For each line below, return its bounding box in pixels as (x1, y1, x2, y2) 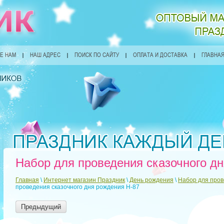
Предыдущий (21, 203, 61, 210)
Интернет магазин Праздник (43, 176, 125, 183)
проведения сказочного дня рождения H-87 (15, 183, 139, 190)
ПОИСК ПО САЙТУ (74, 51, 119, 58)
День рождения (129, 176, 173, 183)
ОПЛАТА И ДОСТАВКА (133, 51, 187, 58)
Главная (15, 176, 39, 183)
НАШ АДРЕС (30, 51, 60, 58)
